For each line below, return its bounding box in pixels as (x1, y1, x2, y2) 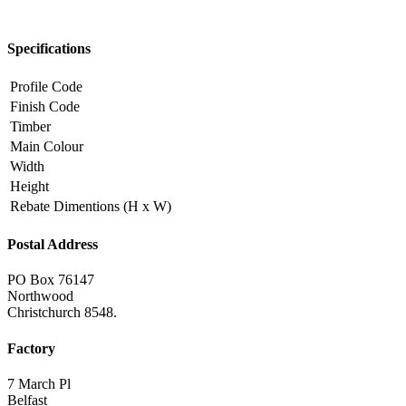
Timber (10, 118, 51, 134)
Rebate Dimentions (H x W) (10, 198, 171, 214)
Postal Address (7, 237, 98, 253)
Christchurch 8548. (7, 304, 117, 321)
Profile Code (10, 78, 82, 94)
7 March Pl (7, 375, 71, 391)
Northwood (7, 288, 73, 304)
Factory (7, 340, 55, 356)
